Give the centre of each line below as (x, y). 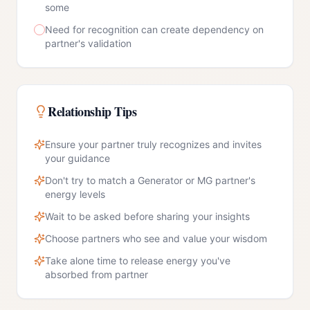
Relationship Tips (92, 111)
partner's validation (88, 43)
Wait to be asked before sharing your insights (147, 216)
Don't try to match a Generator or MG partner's (150, 180)
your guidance (77, 158)
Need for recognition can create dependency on (154, 29)
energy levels (75, 194)
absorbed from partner (97, 274)
